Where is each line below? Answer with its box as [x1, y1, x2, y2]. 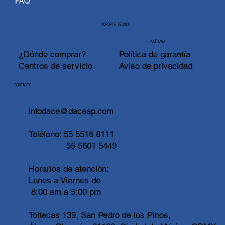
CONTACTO [15, 83, 32, 88]
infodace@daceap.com [28, 105, 114, 116]
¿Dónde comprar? [18, 49, 86, 60]
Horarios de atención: [28, 163, 109, 174]
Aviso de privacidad [119, 61, 192, 71]
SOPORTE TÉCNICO [101, 22, 131, 27]
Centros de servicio [18, 61, 92, 71]
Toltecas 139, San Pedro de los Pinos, [28, 209, 171, 220]
